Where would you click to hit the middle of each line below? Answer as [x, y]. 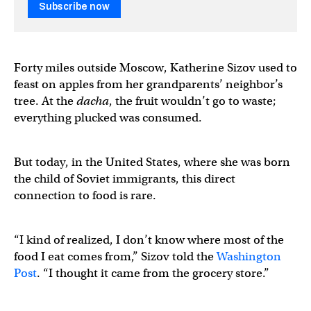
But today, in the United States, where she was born [152, 162]
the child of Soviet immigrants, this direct [125, 178]
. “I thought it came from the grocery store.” [153, 273]
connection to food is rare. [85, 195]
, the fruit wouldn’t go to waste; [193, 101]
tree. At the [45, 101]
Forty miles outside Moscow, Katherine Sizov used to [155, 67]
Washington [249, 256]
